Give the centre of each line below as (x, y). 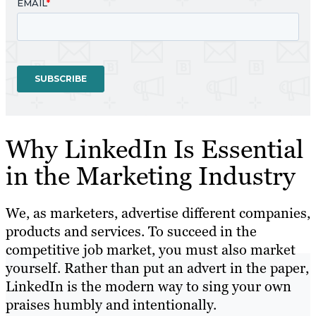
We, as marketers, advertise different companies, (158, 213)
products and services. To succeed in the (131, 232)
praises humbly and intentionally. (113, 305)
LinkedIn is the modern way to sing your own (148, 287)
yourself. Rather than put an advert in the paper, (157, 268)
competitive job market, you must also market (151, 250)
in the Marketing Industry (151, 176)
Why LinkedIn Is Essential (154, 150)
